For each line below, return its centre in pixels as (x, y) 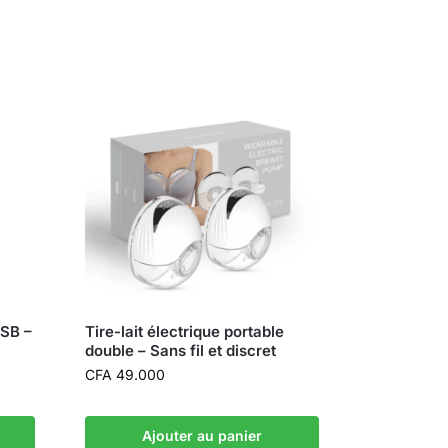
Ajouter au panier (202, 436)
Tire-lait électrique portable (185, 332)
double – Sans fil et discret (181, 351)
